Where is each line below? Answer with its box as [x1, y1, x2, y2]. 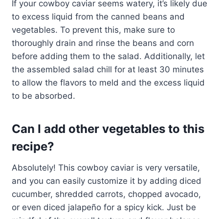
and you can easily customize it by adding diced [12, 175, 201, 186]
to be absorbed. [12, 90, 75, 101]
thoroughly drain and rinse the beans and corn [12, 38, 194, 48]
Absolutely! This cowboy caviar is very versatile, [12, 162, 200, 173]
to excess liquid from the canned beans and [12, 11, 185, 22]
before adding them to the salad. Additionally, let [12, 51, 205, 61]
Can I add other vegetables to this [12, 121, 204, 136]
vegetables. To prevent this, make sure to [12, 24, 175, 35]
